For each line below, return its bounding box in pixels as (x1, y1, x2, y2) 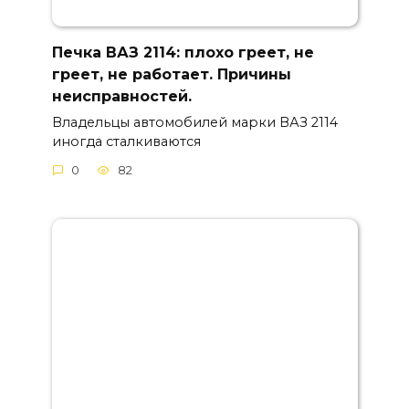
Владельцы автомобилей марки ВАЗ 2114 (51, 113, 338, 131)
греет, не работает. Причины (51, 65, 291, 83)
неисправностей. (51, 87, 192, 105)
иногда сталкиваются (51, 132, 201, 150)
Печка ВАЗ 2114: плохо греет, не (51, 43, 314, 61)
